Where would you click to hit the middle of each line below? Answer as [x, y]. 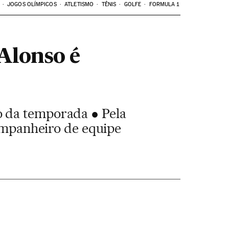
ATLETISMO [79, 4]
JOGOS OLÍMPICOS [32, 4]
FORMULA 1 [164, 4]
